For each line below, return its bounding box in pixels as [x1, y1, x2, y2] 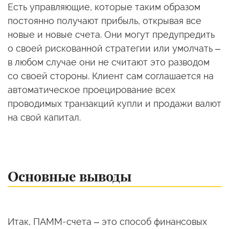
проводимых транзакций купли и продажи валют [8, 98, 221, 109]
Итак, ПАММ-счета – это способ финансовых [8, 216, 207, 227]
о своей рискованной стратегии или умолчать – [8, 42, 220, 54]
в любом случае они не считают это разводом [8, 56, 210, 67]
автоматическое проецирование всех [8, 84, 175, 95]
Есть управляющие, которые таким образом [8, 1, 200, 12]
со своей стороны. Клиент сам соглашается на [8, 70, 214, 81]
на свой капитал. [8, 111, 81, 123]
